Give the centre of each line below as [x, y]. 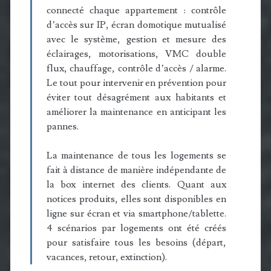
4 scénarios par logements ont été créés [136, 228]
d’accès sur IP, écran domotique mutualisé [136, 25]
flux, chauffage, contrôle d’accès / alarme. [136, 69]
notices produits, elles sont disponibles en [136, 199]
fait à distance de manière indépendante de [136, 170]
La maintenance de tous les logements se [136, 156]
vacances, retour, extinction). [106, 257]
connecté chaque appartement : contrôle [136, 11]
